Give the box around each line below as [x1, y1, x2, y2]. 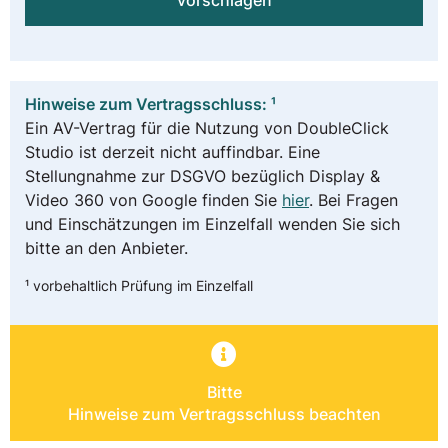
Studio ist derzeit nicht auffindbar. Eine [25, 142, 320, 163]
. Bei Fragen [309, 190, 398, 211]
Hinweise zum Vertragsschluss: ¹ [25, 94, 276, 115]
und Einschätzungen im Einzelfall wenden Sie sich [25, 214, 400, 235]
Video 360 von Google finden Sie [25, 190, 282, 211]
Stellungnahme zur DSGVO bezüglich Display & [25, 166, 380, 187]
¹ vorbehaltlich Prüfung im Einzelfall [25, 276, 253, 294]
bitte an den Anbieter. [25, 238, 188, 259]
